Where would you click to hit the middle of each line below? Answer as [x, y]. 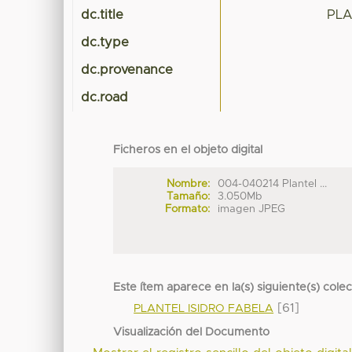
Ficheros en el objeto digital [188, 150]
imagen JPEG [252, 209]
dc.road [105, 98]
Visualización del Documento [192, 333]
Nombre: [188, 183]
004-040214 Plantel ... [273, 183]
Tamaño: [188, 196]
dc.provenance [127, 70]
